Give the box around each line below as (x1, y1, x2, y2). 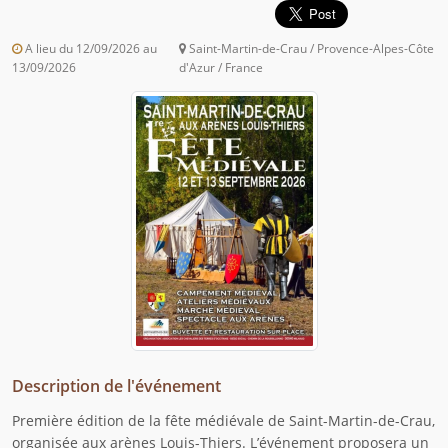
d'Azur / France (179, 59, 264, 77)
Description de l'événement (12, 375, 221, 398)
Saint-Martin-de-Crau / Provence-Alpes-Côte (186, 40, 435, 58)
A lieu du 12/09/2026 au (22, 40, 157, 58)
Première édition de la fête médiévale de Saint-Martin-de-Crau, (12, 411, 435, 431)
